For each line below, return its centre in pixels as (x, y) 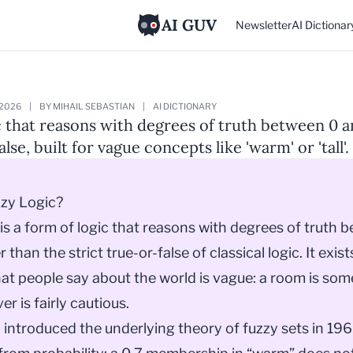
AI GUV (189, 25)
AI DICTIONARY (185, 106)
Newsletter (264, 25)
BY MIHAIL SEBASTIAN (87, 106)
